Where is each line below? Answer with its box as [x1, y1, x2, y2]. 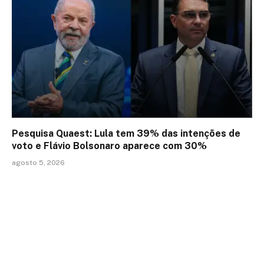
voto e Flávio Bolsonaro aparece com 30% [12, 140, 207, 152]
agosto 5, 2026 [12, 159, 65, 167]
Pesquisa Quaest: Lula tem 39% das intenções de [12, 128, 240, 140]
